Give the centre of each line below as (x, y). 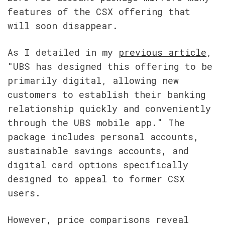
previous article (162, 52)
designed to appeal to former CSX (96, 179)
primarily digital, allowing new (93, 81)
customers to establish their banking (107, 95)
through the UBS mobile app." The (96, 123)
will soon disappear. (63, 25)
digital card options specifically (98, 165)
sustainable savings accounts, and (98, 151)
